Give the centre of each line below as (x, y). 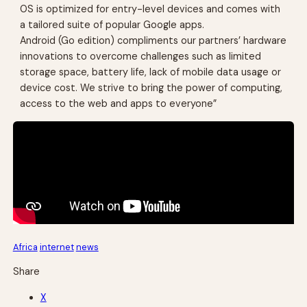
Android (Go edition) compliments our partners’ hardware (153, 40)
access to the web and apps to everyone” (119, 103)
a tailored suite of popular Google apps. (112, 24)
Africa (25, 247)
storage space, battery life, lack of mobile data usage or (151, 72)
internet (57, 247)
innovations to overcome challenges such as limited (141, 56)
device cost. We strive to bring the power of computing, (151, 87)
